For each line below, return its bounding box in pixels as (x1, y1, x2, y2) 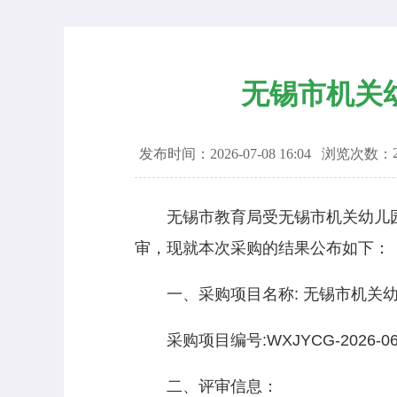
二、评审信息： (135, 378, 278, 395)
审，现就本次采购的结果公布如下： (135, 239, 390, 257)
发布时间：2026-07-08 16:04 (139, 146, 322, 161)
